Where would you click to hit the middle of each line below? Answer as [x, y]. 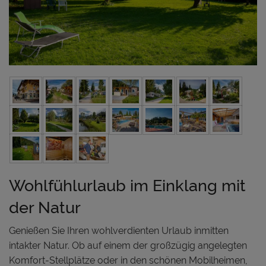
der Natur [45, 207]
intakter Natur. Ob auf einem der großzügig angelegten [128, 245]
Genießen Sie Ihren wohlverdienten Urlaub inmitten [119, 230]
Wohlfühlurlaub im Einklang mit [127, 185]
